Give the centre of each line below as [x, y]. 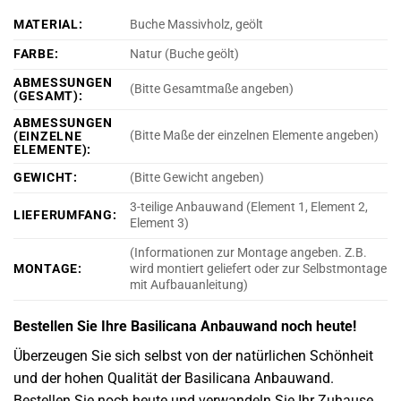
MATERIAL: [48, 25]
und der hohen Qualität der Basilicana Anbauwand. [174, 379]
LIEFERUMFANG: [65, 216]
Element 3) [160, 224]
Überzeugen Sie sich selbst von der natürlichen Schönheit [193, 356]
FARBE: [36, 55]
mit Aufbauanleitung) [189, 286]
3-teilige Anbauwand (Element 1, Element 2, [249, 208]
